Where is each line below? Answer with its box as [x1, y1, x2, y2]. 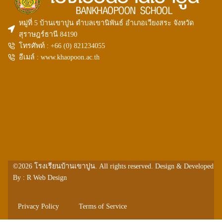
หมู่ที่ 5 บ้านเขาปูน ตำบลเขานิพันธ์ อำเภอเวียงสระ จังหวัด [19, 19, 194, 27]
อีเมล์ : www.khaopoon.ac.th [19, 53, 100, 61]
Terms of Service [79, 202, 127, 211]
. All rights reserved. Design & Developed [95, 162, 214, 170]
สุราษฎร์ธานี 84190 [19, 30, 78, 39]
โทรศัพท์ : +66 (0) [19, 42, 74, 50]
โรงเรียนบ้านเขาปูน [34, 162, 95, 170]
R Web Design [27, 173, 67, 182]
